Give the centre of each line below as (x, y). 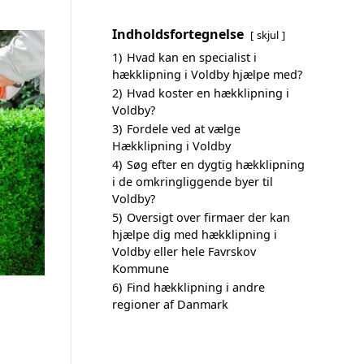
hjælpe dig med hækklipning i (195, 234)
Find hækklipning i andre (196, 287)
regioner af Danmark (170, 304)
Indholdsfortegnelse (178, 34)
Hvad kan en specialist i (192, 57)
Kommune (141, 269)
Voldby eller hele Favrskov (184, 251)
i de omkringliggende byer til (193, 182)
